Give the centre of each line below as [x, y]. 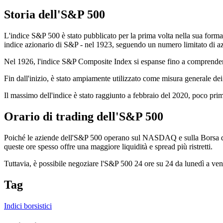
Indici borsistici [28, 206]
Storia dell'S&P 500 [55, 15]
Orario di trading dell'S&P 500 [84, 116]
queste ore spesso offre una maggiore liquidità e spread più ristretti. [108, 146]
